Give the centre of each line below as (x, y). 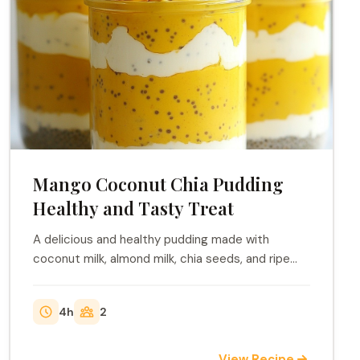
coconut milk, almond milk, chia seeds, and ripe (161, 259)
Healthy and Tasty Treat (133, 208)
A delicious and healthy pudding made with (151, 239)
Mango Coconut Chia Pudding (158, 184)
